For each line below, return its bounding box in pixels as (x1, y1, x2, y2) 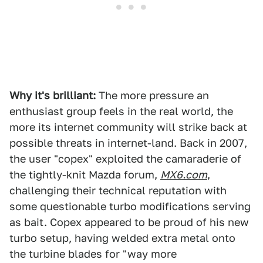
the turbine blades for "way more (9, 248, 177, 260)
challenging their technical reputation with (9, 184, 227, 197)
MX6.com (160, 168, 207, 181)
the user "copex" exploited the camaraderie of (9, 153, 241, 165)
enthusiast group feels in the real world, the (9, 105, 233, 117)
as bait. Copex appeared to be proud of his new (9, 216, 249, 228)
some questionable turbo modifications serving (9, 200, 251, 213)
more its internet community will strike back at (9, 121, 247, 133)
